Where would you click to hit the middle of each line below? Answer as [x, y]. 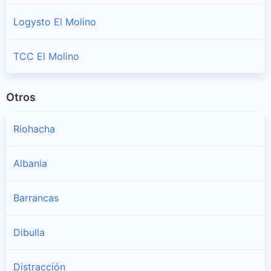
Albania [30, 164]
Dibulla [29, 233]
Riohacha [34, 129]
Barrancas [36, 198]
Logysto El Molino [55, 21]
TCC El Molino [46, 56]
